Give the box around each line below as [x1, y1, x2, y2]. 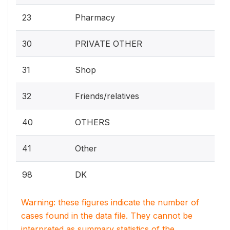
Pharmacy [75, 12, 115, 23]
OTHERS [75, 117, 110, 127]
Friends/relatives [75, 91, 139, 101]
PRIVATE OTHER [75, 39, 142, 49]
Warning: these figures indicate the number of [21, 197, 199, 207]
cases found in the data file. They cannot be [21, 210, 193, 221]
